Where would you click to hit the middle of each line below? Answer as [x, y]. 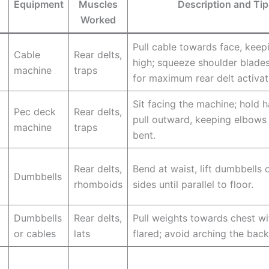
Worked [98, 20]
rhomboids [98, 185]
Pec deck [35, 112]
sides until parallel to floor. [193, 185]
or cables [35, 234]
